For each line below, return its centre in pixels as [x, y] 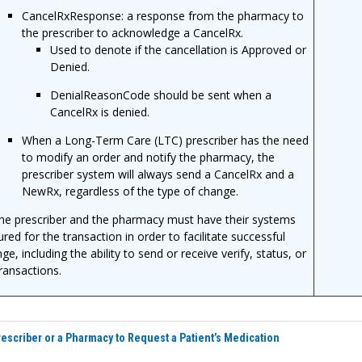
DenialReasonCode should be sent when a [161, 95]
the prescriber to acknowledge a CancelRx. [133, 32]
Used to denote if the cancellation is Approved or [179, 49]
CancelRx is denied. [100, 112]
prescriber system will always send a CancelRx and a [158, 174]
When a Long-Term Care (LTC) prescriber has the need [166, 140]
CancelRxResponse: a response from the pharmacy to [163, 15]
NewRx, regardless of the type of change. [130, 191]
